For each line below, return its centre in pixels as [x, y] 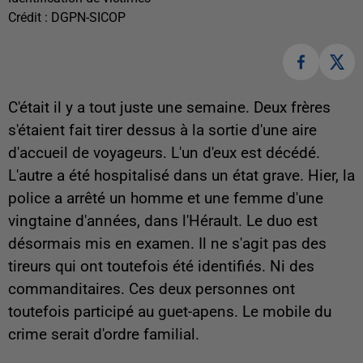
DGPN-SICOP [88, 18]
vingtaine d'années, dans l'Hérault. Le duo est [163, 221]
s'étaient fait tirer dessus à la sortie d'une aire [162, 130]
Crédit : [30, 18]
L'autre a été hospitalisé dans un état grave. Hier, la [181, 175]
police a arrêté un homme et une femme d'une [166, 198]
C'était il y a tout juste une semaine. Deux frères [169, 107]
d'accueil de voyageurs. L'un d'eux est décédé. [164, 153]
